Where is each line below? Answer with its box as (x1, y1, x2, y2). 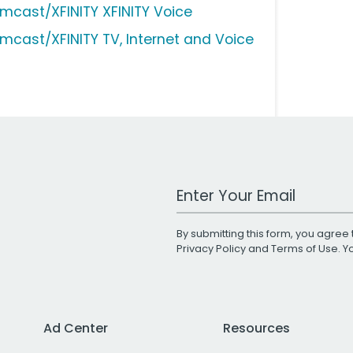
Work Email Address (176, 179, 299, 198)
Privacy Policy (176, 242, 246, 256)
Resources (222, 319, 290, 338)
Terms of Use (271, 242, 338, 256)
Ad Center (43, 319, 108, 338)
